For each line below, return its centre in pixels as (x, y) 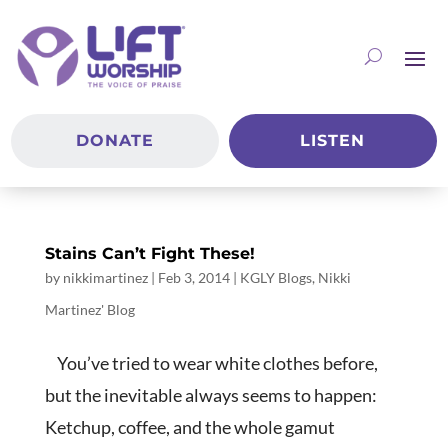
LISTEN (333, 141)
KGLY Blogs (275, 278)
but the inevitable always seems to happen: (210, 395)
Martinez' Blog (89, 310)
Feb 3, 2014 (193, 278)
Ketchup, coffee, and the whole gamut (189, 427)
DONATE (115, 141)
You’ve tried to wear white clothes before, (211, 363)
